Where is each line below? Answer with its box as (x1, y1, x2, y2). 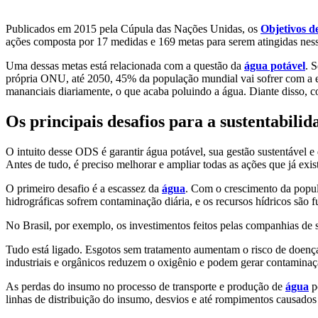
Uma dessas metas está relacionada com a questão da (6, 60, 244, 72)
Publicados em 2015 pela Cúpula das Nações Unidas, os (6, 23, 261, 35)
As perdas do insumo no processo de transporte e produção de (6, 280, 285, 292)
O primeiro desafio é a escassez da (6, 182, 162, 194)
